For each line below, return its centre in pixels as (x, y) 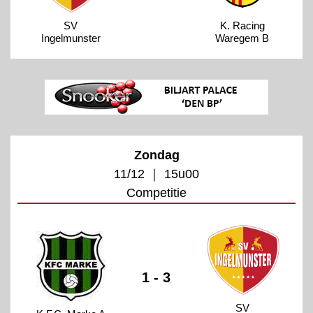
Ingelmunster (71, 38)
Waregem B (242, 38)
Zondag (156, 155)
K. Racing (242, 25)
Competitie (156, 192)
